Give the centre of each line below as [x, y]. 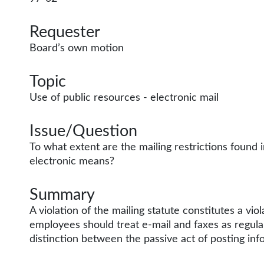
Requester [65, 32]
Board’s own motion [77, 48]
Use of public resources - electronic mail [124, 98]
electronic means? [72, 161]
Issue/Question [83, 131]
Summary [62, 195]
